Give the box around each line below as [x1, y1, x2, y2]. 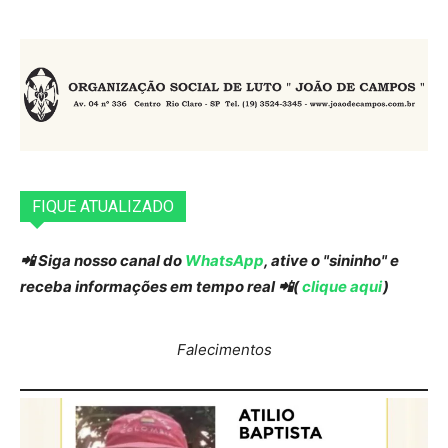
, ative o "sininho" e [264, 250, 399, 270]
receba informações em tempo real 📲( [20, 276, 299, 296]
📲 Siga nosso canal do [20, 250, 185, 270]
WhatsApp [185, 250, 264, 270]
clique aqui [299, 276, 383, 296]
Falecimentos [176, 339, 272, 359]
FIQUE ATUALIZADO [32, 196, 174, 216]
